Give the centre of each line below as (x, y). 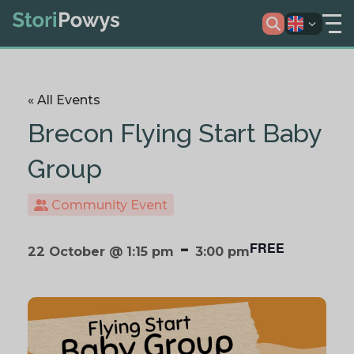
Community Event (108, 204)
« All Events (64, 100)
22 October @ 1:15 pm (101, 252)
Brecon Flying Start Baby (175, 133)
